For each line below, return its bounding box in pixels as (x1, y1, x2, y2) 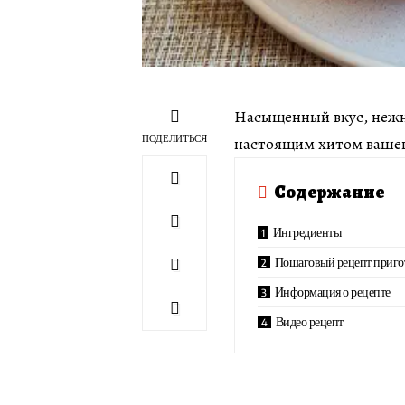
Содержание (274, 180, 385, 205)
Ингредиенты (272, 224, 342, 240)
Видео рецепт (275, 314, 344, 330)
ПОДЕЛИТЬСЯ (142, 132, 207, 145)
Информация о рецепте (274, 284, 391, 300)
